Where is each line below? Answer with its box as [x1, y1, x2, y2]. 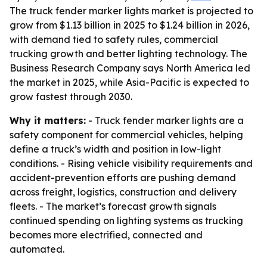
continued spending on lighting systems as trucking [10, 215, 243, 226]
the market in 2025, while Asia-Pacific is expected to [10, 76, 249, 88]
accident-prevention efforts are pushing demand [10, 172, 236, 184]
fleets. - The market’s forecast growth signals [10, 200, 216, 212]
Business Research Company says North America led [10, 62, 250, 74]
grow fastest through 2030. [10, 91, 132, 103]
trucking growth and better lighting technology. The [10, 48, 247, 60]
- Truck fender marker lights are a [86, 114, 244, 126]
